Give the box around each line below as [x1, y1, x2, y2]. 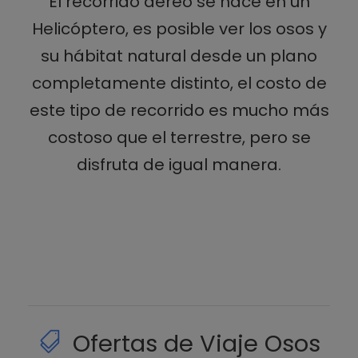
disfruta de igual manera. [77, 153, 281, 176]
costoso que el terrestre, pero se [47, 125, 311, 149]
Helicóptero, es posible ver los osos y [31, 17, 327, 40]
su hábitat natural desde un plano [41, 44, 317, 67]
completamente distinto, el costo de [31, 71, 327, 94]
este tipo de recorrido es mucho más [29, 98, 329, 121]
